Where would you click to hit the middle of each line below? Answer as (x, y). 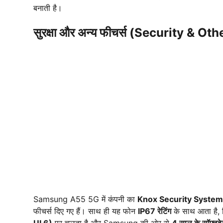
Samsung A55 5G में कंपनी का (85, 199)
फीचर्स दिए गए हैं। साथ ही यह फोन (86, 211)
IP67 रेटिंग (155, 211)
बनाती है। (48, 8)
